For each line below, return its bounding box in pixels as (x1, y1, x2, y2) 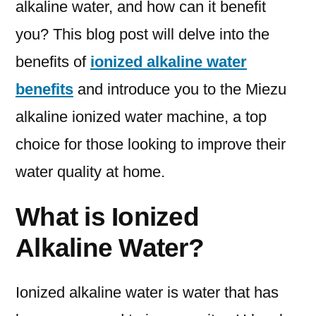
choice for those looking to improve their (16, 135, 286, 154)
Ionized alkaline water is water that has (16, 284, 279, 302)
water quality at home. (16, 163, 165, 181)
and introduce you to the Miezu (73, 80, 286, 99)
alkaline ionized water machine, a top (16, 108, 267, 126)
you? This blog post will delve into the (16, 25, 269, 44)
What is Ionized (16, 202, 199, 232)
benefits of (16, 53, 90, 71)
